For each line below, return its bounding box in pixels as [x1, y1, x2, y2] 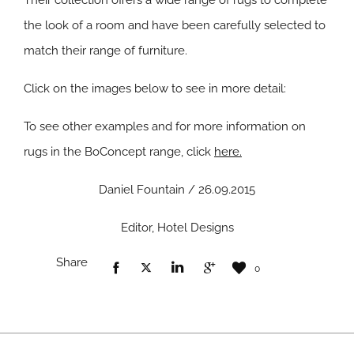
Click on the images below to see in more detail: [24, 81, 286, 96]
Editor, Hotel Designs [120, 220, 234, 235]
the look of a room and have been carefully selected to [24, 18, 326, 32]
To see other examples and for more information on [24, 119, 306, 134]
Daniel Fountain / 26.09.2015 [99, 183, 255, 197]
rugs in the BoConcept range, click [24, 145, 214, 159]
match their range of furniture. [24, 43, 187, 58]
